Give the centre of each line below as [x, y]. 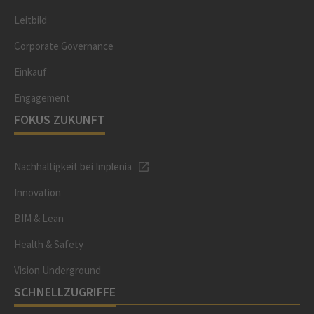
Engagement [42, 98]
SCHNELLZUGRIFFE [65, 292]
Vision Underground [57, 270]
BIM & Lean [39, 218]
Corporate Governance [64, 46]
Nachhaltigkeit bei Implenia [73, 166]
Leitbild [30, 20]
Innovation [37, 192]
